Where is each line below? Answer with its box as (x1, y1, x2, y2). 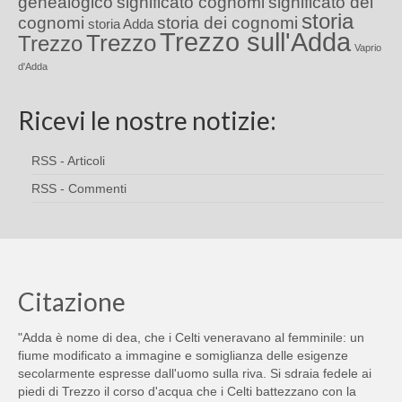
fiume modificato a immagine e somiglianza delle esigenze (18, 348, 348, 363)
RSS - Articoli (31, 153, 105, 169)
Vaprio (354, 42, 381, 54)
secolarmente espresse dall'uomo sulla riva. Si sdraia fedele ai (18, 366, 371, 381)
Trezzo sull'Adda (160, 27, 351, 57)
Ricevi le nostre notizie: (18, 105, 276, 136)
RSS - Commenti (31, 181, 127, 197)
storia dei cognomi (157, 13, 298, 33)
